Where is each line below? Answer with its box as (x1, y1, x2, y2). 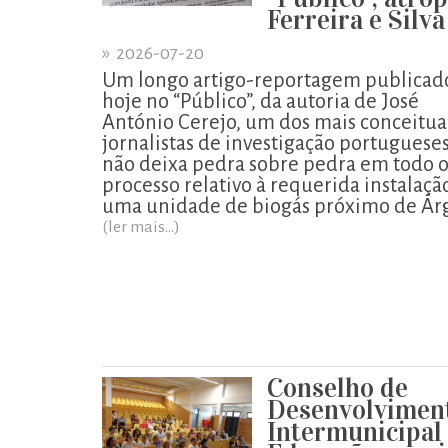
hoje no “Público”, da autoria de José (102, 90, 419, 112)
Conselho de (267, 371, 408, 404)
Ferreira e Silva (267, 3, 445, 36)
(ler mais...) (102, 218, 180, 236)
